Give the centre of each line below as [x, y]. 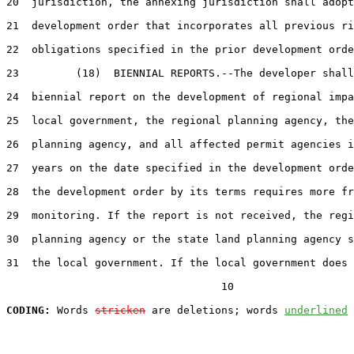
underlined [316, 310]
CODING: [28, 310]
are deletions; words [215, 310]
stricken [120, 310]
